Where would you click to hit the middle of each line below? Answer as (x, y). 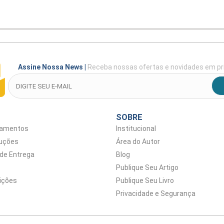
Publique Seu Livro (145, 180)
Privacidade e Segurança (156, 193)
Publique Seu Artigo (147, 167)
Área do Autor (138, 141)
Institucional (136, 128)
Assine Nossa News (51, 67)
